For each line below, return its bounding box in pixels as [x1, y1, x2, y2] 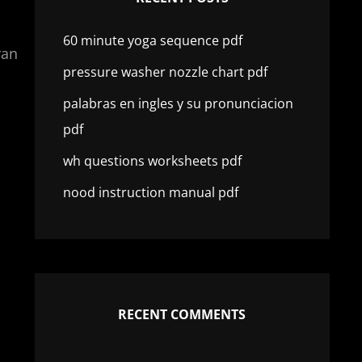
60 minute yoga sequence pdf [62, 32, 242, 49]
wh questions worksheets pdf [62, 152, 242, 170]
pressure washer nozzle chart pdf [62, 63, 267, 81]
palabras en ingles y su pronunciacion [62, 95, 293, 112]
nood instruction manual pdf [62, 183, 238, 201]
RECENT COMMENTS [118, 305, 246, 323]
